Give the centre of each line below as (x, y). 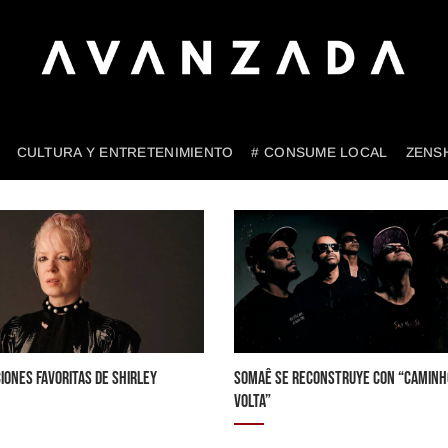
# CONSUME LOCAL (319, 152)
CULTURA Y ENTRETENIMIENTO (125, 152)
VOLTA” (252, 402)
